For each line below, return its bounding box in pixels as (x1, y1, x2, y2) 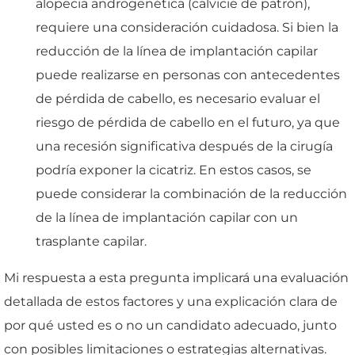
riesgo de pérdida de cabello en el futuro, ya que (36, 114, 340, 130)
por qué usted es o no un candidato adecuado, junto (4, 317, 337, 333)
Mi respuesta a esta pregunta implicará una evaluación (4, 269, 349, 285)
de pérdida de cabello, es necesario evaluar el (36, 90, 320, 106)
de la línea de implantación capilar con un (36, 209, 298, 225)
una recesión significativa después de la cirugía (36, 138, 333, 154)
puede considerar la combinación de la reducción (36, 185, 347, 201)
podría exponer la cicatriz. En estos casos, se (36, 162, 311, 177)
